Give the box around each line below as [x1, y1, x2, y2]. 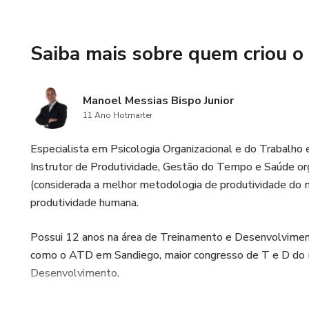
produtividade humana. [30, 195, 139, 210]
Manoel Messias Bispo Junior [83, 93, 234, 108]
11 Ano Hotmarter [83, 110, 152, 121]
